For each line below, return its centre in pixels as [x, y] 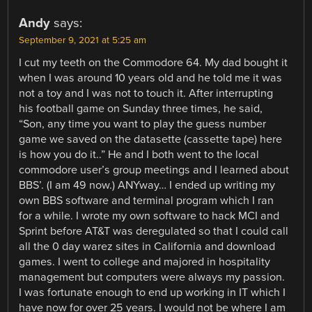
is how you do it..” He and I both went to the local [139, 154]
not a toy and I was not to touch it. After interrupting [146, 93]
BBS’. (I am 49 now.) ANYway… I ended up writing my [147, 185]
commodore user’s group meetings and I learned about [154, 170]
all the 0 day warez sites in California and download [147, 246]
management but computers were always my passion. [152, 277]
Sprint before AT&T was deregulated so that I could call [154, 231]
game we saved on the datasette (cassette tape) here [151, 139]
